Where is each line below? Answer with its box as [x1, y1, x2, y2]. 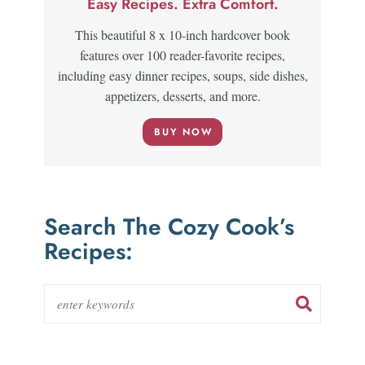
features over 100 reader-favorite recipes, [80, 46, 285, 64]
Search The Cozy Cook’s [44, 209, 294, 244]
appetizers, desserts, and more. [104, 86, 261, 104]
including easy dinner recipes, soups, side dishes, [57, 66, 308, 84]
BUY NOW [154, 124, 213, 139]
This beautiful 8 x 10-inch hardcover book [75, 25, 290, 43]
